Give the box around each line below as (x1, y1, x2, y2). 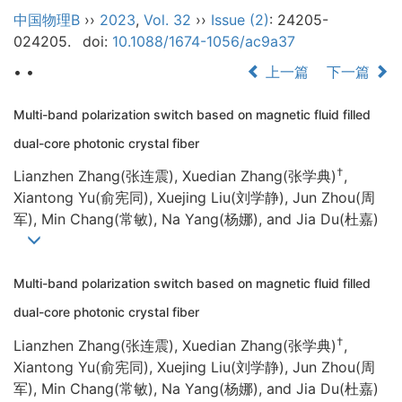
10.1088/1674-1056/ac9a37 (111, 32, 295, 50)
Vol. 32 (144, 11, 191, 29)
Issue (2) (211, 11, 269, 29)
